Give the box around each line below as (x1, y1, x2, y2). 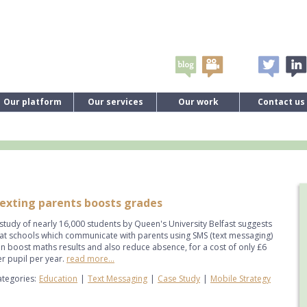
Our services (87, 96, 143, 108)
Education (39, 273, 77, 284)
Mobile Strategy (210, 273, 271, 284)
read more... (66, 253, 114, 265)
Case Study (158, 273, 200, 284)
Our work (177, 96, 219, 108)
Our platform (3, 96, 62, 108)
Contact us (257, 96, 305, 108)
